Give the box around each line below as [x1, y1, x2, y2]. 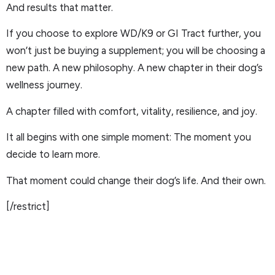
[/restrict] [6, 199, 50, 212]
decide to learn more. [6, 148, 100, 161]
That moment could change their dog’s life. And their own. [6, 174, 266, 187]
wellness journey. [6, 79, 82, 91]
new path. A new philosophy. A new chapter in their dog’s [6, 61, 263, 74]
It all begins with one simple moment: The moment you [6, 131, 251, 144]
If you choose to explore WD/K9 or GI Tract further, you [6, 27, 261, 40]
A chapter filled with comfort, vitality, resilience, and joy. [6, 104, 257, 117]
